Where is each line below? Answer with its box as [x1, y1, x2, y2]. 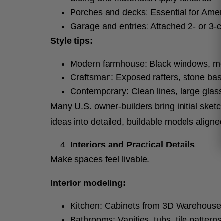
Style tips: [50, 36, 93, 46]
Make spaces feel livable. [50, 154, 149, 164]
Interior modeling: [50, 178, 126, 188]
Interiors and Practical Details [70, 140, 195, 149]
